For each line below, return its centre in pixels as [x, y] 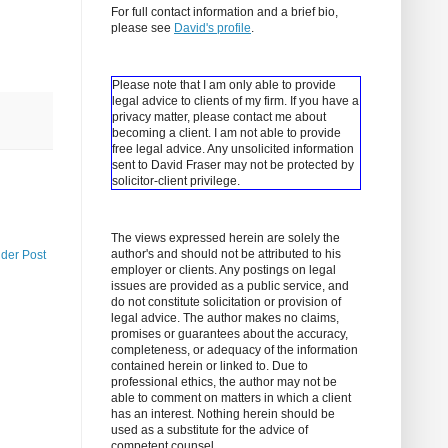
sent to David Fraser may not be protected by [233, 165]
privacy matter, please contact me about [219, 117]
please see [142, 28]
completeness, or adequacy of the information [234, 350]
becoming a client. [163, 133]
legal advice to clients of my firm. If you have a [235, 101]
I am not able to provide [277, 133]
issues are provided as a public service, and [230, 286]
